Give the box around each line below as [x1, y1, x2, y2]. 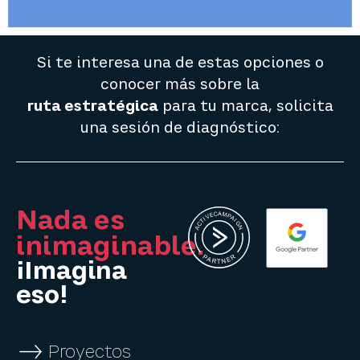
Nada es [16, 204, 125, 235]
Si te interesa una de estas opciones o [36, 53, 324, 71]
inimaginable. [16, 230, 204, 261]
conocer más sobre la [100, 75, 260, 92]
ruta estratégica [27, 96, 158, 114]
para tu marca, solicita [157, 96, 333, 114]
